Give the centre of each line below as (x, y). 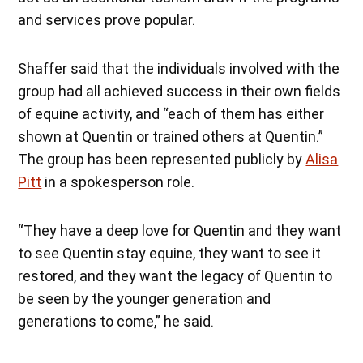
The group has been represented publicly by (162, 159)
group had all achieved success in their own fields (179, 91)
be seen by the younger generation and (145, 298)
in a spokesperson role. (118, 181)
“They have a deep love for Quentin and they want (180, 230)
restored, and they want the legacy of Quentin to (175, 275)
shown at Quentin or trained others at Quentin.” (171, 136)
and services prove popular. (107, 19)
